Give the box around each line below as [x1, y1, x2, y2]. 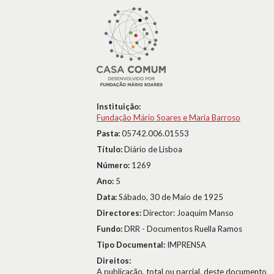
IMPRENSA [167, 240, 206, 250]
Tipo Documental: [97, 240, 167, 250]
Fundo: [97, 224, 124, 234]
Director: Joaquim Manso [143, 208, 234, 218]
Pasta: [97, 128, 122, 138]
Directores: [97, 208, 143, 218]
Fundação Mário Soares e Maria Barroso [97, 113, 240, 122]
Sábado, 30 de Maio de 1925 [119, 192, 223, 202]
